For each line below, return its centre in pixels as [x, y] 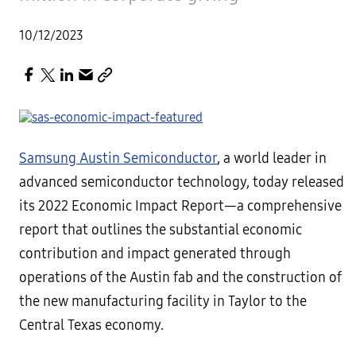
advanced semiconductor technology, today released [182, 182]
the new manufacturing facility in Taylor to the [163, 302]
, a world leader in [272, 159]
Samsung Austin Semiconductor [118, 159]
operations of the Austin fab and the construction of [180, 278]
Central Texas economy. [91, 325]
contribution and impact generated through [155, 254]
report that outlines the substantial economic [161, 230]
